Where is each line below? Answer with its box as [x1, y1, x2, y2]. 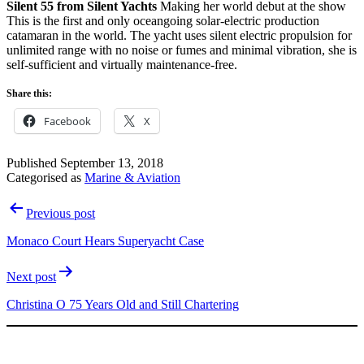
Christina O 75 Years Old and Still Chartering [6, 297, 239, 311]
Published [6, 155, 60, 170]
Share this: [6, 87, 52, 99]
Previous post [26, 206, 95, 220]
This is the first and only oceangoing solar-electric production [6, 13, 319, 28]
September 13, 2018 [60, 155, 163, 170]
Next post [6, 269, 56, 284]
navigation [6, 219, 93, 240]
